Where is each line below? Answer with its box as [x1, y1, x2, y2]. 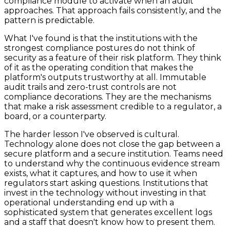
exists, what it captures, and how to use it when [4, 168, 197, 178]
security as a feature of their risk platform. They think [4, 52, 221, 63]
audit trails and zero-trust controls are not [4, 82, 177, 92]
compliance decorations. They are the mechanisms [4, 91, 211, 102]
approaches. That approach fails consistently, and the [4, 5, 221, 15]
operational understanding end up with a [4, 197, 174, 207]
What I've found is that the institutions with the [4, 33, 198, 43]
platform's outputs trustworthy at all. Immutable [4, 72, 206, 82]
